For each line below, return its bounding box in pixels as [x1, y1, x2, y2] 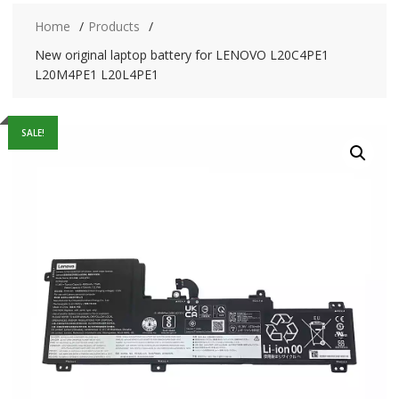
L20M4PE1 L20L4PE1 [34, 66, 159, 83]
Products [87, 18, 140, 35]
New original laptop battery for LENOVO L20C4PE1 [34, 46, 329, 63]
